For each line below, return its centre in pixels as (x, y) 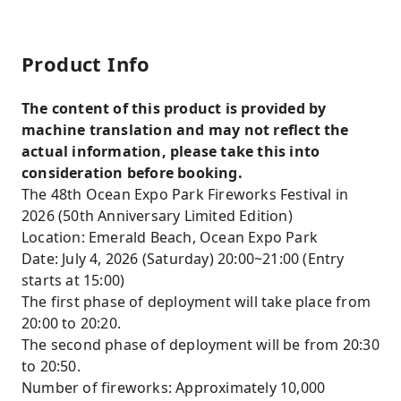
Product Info (86, 64)
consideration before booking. (132, 173)
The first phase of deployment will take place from (196, 302)
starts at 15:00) (73, 280)
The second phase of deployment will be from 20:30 (200, 345)
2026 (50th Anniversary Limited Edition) (157, 216)
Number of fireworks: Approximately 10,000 (174, 388)
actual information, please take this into (171, 151)
